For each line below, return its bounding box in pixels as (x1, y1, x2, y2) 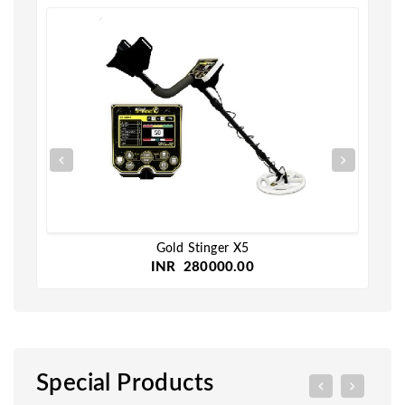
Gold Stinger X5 (155, 242, 250, 255)
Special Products (36, 372, 214, 395)
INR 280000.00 (151, 260, 254, 274)
